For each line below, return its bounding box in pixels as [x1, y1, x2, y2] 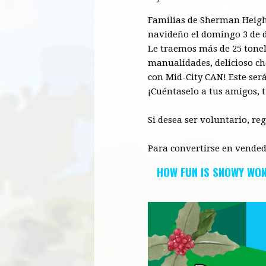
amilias [153, 14, 185, 26]
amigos [225, 85, 257, 97]
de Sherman [185, 14, 242, 26]
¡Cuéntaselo [148, 85, 201, 97]
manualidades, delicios [148, 57, 248, 68]
